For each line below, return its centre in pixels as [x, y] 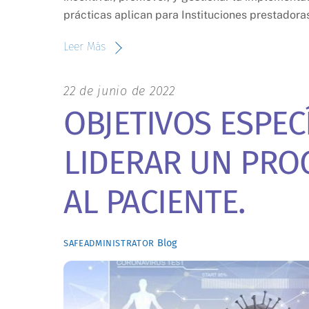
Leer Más [84, 47]
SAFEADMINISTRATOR [109, 243]
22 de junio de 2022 [119, 91]
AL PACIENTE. [154, 202]
